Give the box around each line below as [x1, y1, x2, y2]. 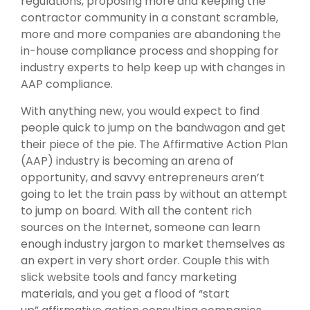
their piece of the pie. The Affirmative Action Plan [21, 136, 288, 152]
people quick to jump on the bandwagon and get [21, 119, 286, 136]
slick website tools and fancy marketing [21, 268, 237, 285]
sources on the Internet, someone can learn [21, 219, 260, 235]
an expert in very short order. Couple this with [21, 252, 269, 268]
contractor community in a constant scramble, [21, 9, 278, 26]
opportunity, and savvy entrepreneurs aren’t [21, 169, 264, 185]
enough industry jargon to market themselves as [21, 235, 285, 252]
